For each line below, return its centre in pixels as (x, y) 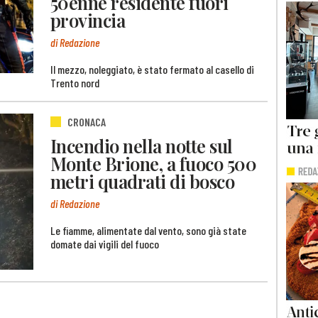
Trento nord (75, 82)
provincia (88, 20)
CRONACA (87, 121)
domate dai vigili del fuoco (105, 243)
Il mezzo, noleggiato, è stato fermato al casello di (152, 69)
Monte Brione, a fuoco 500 (154, 164)
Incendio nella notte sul (142, 146)
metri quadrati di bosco (143, 181)
